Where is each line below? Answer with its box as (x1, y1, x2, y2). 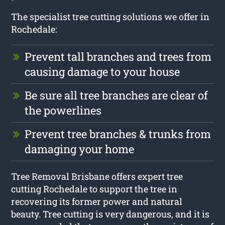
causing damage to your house (25, 64, 180, 79)
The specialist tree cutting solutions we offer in (11, 10, 210, 23)
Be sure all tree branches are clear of (25, 87, 208, 102)
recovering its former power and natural (11, 195, 183, 207)
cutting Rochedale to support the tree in (11, 182, 178, 195)
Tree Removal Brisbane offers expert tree (11, 170, 183, 182)
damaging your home (25, 141, 135, 156)
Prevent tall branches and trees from (25, 49, 212, 64)
